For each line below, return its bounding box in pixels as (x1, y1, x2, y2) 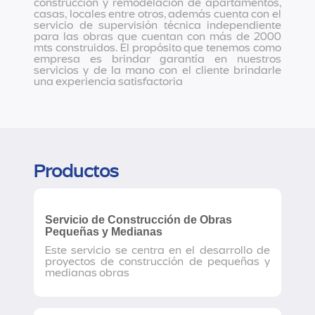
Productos (34, 160, 118, 183)
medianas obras (45, 266, 129, 280)
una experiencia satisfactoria (34, 75, 183, 89)
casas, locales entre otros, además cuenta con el (34, 7, 281, 21)
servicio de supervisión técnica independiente (34, 18, 281, 32)
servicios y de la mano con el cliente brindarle (34, 63, 281, 77)
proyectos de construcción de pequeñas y (45, 255, 270, 269)
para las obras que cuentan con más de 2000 (34, 30, 281, 44)
